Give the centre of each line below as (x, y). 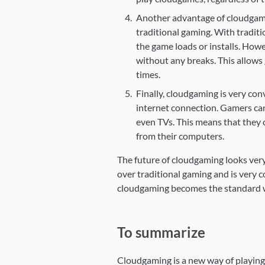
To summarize (161, 232)
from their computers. (180, 135)
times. (148, 74)
